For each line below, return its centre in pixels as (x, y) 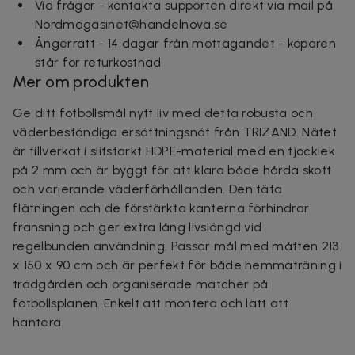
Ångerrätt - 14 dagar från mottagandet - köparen (186, 43)
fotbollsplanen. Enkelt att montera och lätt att (151, 303)
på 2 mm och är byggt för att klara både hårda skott (172, 170)
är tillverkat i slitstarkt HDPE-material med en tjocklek (174, 151)
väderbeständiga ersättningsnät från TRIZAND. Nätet (175, 132)
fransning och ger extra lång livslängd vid (137, 227)
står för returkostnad (98, 62)
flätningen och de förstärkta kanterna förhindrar (161, 208)
